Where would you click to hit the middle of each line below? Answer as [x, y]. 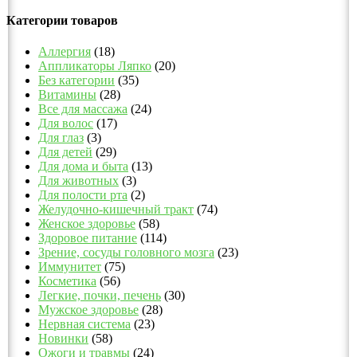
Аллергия [65, 51]
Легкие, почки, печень [100, 295]
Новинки [63, 338]
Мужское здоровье [88, 310]
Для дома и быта [83, 166]
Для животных [78, 180]
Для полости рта [83, 195]
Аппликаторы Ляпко [95, 66]
